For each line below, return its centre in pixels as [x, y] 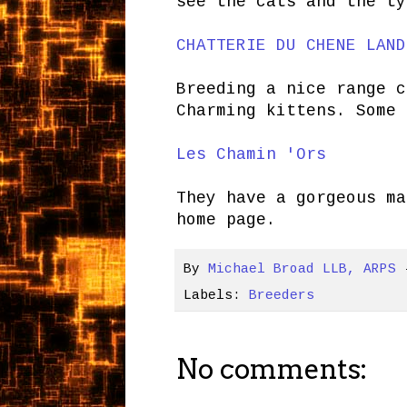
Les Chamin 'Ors [251, 154]
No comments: [271, 368]
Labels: [216, 295]
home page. [226, 219]
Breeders [281, 295]
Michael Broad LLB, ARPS [302, 269]
